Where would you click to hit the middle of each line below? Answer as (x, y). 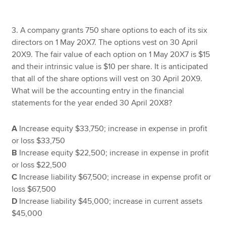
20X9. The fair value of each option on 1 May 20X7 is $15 (111, 55)
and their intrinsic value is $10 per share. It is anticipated (110, 67)
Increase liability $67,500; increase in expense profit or (114, 177)
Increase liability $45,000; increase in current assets (110, 202)
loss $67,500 (34, 189)
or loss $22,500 (39, 165)
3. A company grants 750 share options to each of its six (110, 31)
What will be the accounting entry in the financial (98, 91)
